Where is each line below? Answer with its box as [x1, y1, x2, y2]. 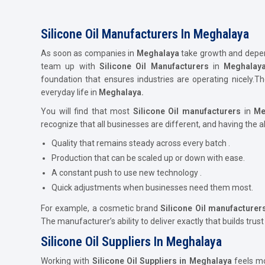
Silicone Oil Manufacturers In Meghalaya [41, 26, 249, 41]
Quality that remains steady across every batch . [51, 138, 230, 148]
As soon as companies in [41, 48, 137, 58]
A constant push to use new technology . [51, 167, 202, 177]
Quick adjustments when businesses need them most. [51, 182, 253, 192]
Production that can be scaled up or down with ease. [51, 153, 245, 163]
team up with [41, 61, 99, 71]
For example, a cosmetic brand [41, 203, 161, 213]
